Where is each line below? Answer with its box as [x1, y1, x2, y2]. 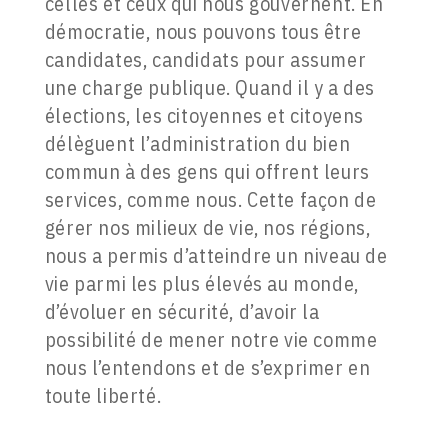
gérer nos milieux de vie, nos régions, [44, 214, 371, 242]
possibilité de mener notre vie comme [44, 326, 378, 354]
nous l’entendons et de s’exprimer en [44, 354, 371, 382]
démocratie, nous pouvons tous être [44, 18, 362, 46]
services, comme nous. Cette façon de [44, 186, 377, 214]
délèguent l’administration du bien [44, 130, 351, 158]
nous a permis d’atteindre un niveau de [44, 242, 388, 270]
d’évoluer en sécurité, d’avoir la [44, 298, 320, 326]
